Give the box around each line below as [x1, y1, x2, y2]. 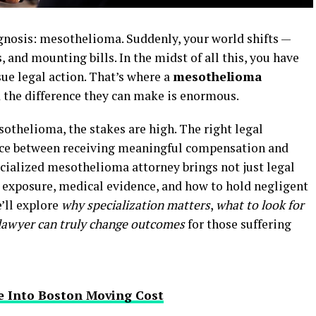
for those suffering [185, 216, 291, 233]
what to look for [216, 197, 304, 214]
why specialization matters [61, 197, 210, 214]
